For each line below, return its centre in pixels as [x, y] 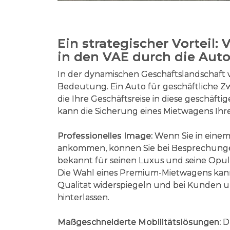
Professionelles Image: [105, 136]
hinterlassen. [83, 198]
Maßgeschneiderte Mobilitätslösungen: [139, 222]
